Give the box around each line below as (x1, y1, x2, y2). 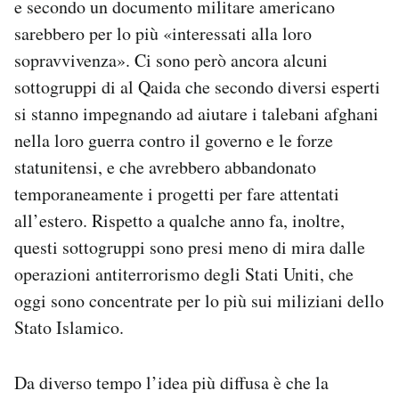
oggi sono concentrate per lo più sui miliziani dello (14, 289, 384, 313)
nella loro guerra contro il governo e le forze (14, 128, 333, 153)
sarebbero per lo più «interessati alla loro (14, 21, 312, 46)
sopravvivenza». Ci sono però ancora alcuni (14, 48, 328, 73)
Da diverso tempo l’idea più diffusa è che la (14, 370, 329, 395)
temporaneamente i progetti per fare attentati (14, 182, 339, 207)
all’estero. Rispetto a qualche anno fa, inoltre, (14, 208, 345, 233)
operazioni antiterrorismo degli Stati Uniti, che (14, 262, 354, 287)
